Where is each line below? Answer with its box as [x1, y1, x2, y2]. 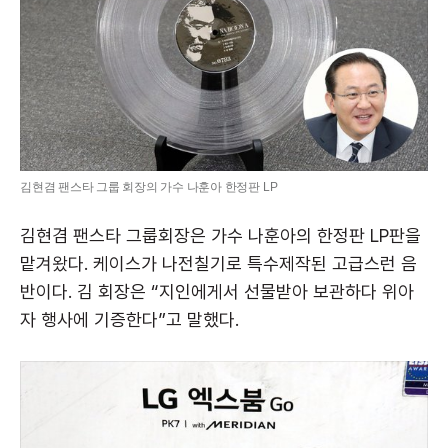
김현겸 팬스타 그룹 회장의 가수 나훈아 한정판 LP [20, 180, 278, 195]
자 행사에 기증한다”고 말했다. [20, 309, 244, 331]
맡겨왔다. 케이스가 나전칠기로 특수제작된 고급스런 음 [20, 253, 417, 275]
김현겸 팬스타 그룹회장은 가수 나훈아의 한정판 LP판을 [20, 225, 421, 247]
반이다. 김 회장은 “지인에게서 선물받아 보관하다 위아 [20, 281, 414, 303]
